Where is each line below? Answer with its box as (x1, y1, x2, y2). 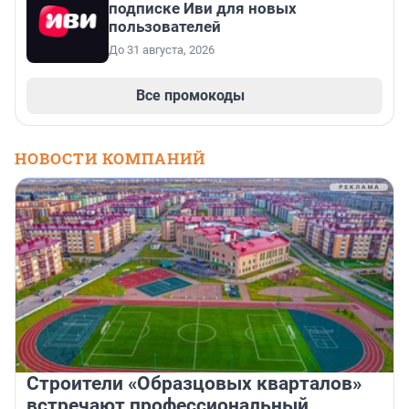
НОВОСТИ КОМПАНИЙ (15, 148, 205, 170)
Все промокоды (135, 87, 245, 105)
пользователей (109, 17, 221, 37)
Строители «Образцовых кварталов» (26, 372, 362, 395)
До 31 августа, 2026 (109, 43, 215, 58)
